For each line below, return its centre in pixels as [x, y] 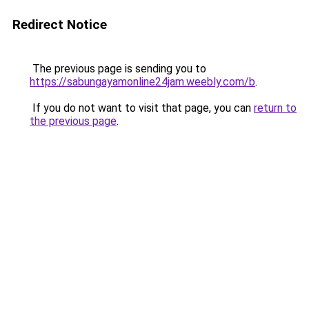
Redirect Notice [60, 24]
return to [275, 108]
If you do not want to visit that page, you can [142, 108]
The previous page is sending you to [118, 69]
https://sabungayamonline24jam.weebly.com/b [142, 82]
